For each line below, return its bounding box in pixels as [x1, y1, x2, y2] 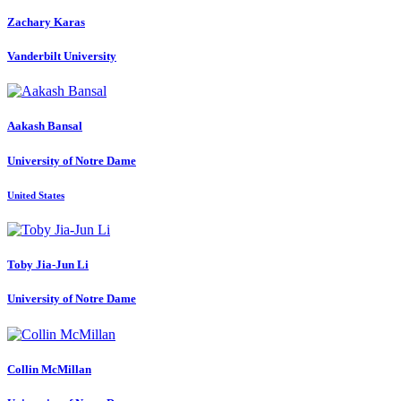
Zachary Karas [7, 14, 85, 29]
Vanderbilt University [7, 49, 116, 64]
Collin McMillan [7, 362, 91, 376]
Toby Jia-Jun [7, 258, 77, 272]
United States [7, 189, 64, 200]
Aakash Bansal [7, 119, 82, 133]
